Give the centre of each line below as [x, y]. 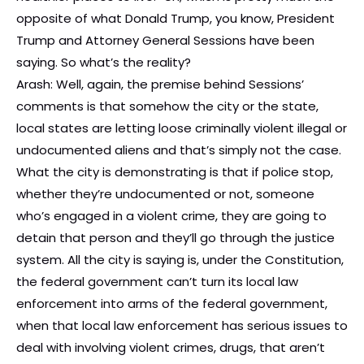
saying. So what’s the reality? [104, 63]
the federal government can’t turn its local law [157, 282]
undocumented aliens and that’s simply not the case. [179, 150]
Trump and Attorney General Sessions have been [165, 41]
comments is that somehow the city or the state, [167, 106]
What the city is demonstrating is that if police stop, [175, 172]
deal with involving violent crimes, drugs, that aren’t [171, 348]
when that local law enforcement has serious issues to [182, 326]
